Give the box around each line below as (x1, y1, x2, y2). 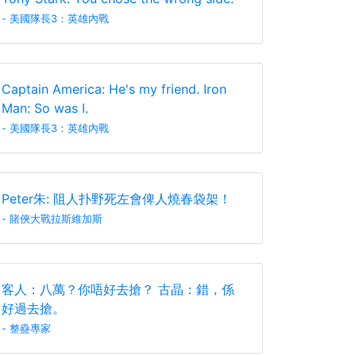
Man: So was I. (2, 100, 88, 116)
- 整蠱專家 (2, 323, 51, 335)
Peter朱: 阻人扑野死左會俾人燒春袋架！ (2, 191, 231, 207)
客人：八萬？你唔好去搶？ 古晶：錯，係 (2, 281, 234, 297)
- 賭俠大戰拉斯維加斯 (2, 213, 103, 225)
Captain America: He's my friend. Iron (2, 81, 226, 97)
